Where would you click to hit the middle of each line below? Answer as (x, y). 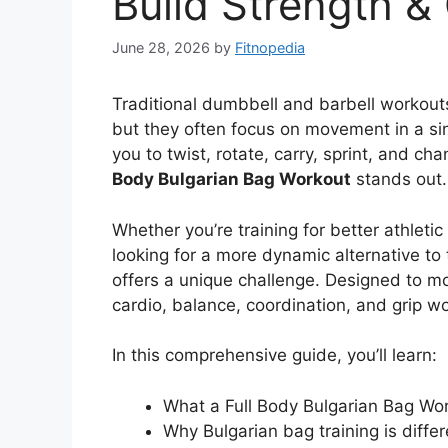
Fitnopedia (270, 48)
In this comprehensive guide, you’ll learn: (274, 355)
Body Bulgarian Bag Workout (231, 179)
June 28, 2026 (161, 48)
